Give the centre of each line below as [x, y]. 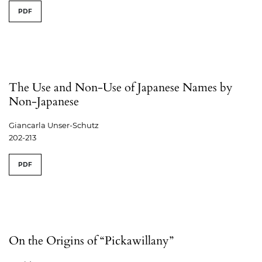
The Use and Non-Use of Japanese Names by [121, 88]
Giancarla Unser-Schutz [54, 125]
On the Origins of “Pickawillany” [91, 241]
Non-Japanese [44, 102]
